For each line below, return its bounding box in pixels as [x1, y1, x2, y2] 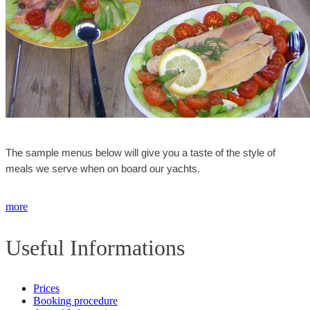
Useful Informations [6, 235, 185, 261]
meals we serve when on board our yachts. [6, 163, 200, 175]
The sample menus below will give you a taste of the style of [6, 147, 275, 159]
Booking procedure [33, 295, 118, 307]
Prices [33, 282, 60, 295]
